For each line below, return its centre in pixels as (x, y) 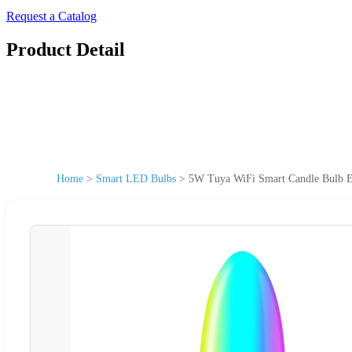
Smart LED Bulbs (136, 178)
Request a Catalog (51, 16)
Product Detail (66, 49)
